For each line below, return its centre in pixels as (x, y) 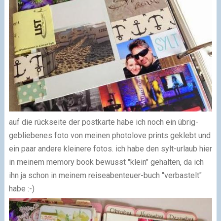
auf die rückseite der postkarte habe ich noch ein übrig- (103, 122)
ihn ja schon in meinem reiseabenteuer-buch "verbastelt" (105, 175)
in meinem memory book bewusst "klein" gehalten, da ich (106, 162)
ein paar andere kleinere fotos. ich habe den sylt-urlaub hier (110, 148)
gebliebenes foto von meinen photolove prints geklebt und (110, 135)
